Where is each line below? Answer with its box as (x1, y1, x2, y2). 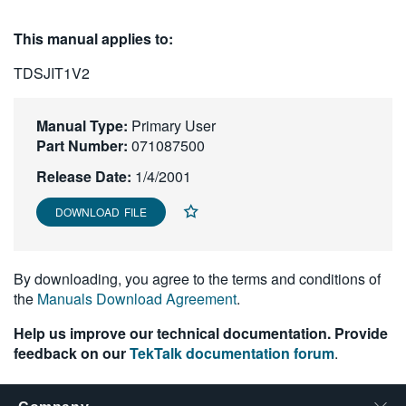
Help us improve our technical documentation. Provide (14, 323, 388, 343)
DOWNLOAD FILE (55, 204, 147, 219)
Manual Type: (36, 115, 128, 136)
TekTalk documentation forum (130, 343, 334, 363)
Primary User (128, 115, 216, 136)
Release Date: (36, 166, 131, 187)
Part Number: (36, 135, 128, 156)
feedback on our (14, 343, 130, 363)
